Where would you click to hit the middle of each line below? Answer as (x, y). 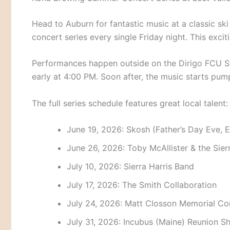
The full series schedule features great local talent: (130, 103)
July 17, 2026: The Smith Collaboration (142, 185)
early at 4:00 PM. (66, 77)
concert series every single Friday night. (110, 37)
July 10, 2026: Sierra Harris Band (130, 167)
